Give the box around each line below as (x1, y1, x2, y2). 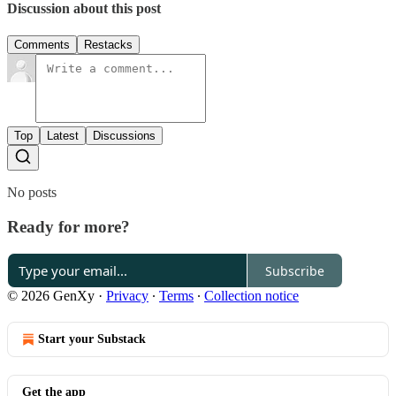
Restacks (84, 37, 133, 51)
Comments (14, 37, 70, 51)
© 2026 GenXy (7, 288, 95, 304)
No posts (7, 184, 57, 200)
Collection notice (204, 288, 299, 304)
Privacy (106, 288, 148, 304)
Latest (47, 128, 79, 142)
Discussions (93, 128, 156, 142)
